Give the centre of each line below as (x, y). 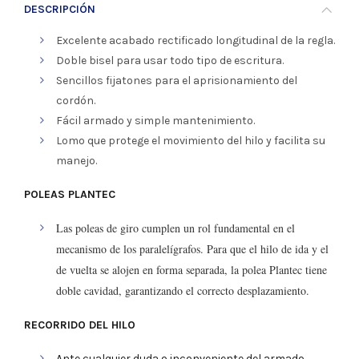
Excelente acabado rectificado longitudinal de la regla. (196, 40)
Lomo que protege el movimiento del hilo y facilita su (191, 141)
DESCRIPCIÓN (60, 9)
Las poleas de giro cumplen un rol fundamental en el (175, 228)
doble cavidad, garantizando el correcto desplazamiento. (183, 290)
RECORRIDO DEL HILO (80, 325)
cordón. (76, 101)
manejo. (77, 161)
